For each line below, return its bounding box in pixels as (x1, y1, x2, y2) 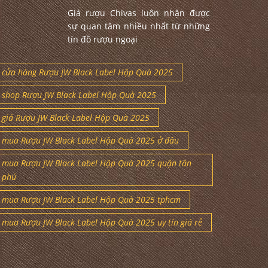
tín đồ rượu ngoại (68, 33, 138, 45)
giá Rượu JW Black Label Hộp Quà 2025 (1, 112, 150, 124)
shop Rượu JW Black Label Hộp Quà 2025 (1, 89, 156, 101)
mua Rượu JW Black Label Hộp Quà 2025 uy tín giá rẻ (1, 217, 202, 229)
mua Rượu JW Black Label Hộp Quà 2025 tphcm (1, 194, 181, 206)
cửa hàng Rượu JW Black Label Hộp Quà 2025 (1, 66, 173, 78)
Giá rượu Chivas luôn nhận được (68, 7, 210, 19)
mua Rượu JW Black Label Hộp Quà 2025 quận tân (1, 157, 191, 169)
